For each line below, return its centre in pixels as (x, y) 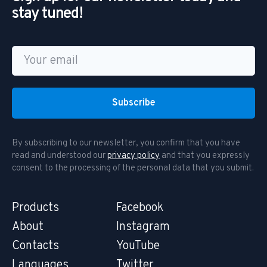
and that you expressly (205, 156)
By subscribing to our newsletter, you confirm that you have (126, 144)
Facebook (140, 208)
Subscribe (133, 103)
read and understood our (60, 156)
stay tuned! (47, 14)
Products (35, 208)
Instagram (143, 227)
